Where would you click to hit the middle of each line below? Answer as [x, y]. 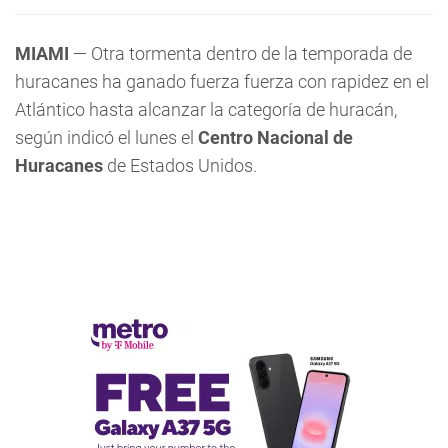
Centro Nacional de [275, 137]
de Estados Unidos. [180, 165]
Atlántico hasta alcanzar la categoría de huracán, [206, 109]
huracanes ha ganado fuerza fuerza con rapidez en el [222, 81]
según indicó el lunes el [106, 137]
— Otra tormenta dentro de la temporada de [240, 53]
